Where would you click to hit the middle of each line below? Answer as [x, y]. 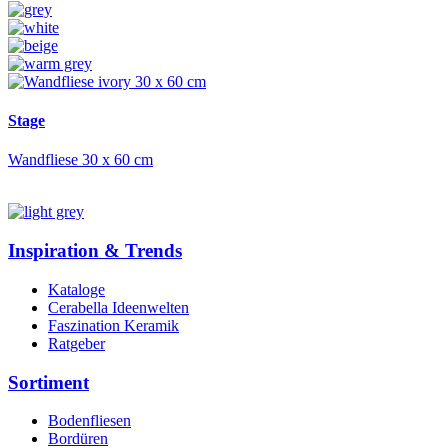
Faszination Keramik [113, 325]
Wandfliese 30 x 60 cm [80, 160]
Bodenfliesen [89, 421]
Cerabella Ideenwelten [118, 307]
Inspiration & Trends [95, 251]
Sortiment [48, 382]
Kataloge [76, 289]
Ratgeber [76, 343]
